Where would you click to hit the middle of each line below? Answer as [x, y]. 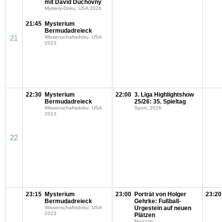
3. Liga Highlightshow [164, 95]
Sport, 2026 [148, 108]
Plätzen [145, 215]
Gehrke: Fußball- [158, 201]
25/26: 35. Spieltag [160, 102]
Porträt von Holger [160, 194]
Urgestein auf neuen [163, 208]
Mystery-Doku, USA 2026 [73, 8]
